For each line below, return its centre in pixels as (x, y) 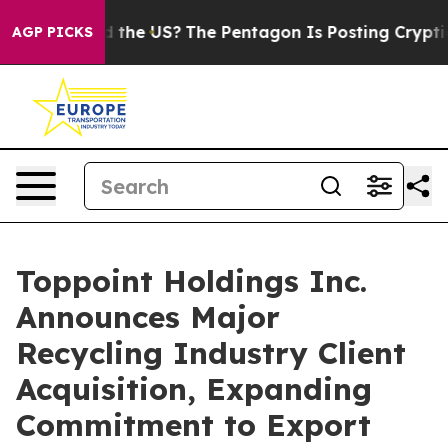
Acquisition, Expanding (194, 389)
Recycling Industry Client (211, 353)
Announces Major (148, 317)
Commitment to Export (193, 425)
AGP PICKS (52, 32)
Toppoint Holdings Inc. (191, 281)
